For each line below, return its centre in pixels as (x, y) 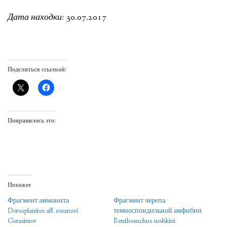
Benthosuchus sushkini (144, 221)
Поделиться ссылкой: (37, 70)
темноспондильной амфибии (158, 211)
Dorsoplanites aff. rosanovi (43, 211)
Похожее (19, 186)
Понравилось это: (32, 121)
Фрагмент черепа (139, 201)
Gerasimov (22, 221)
